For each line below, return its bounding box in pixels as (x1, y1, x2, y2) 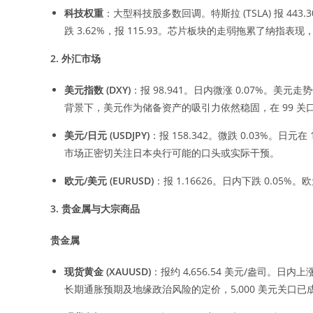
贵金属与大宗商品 (61, 201, 140, 215)
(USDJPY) (107, 128, 150, 142)
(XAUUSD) (103, 264, 151, 278)
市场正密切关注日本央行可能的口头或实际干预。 (64, 145, 282, 159)
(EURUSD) (107, 173, 154, 187)
